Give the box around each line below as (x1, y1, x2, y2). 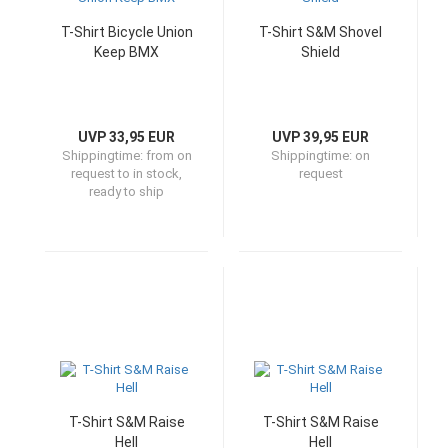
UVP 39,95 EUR (272, 129, 369, 145)
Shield (301, 44, 340, 60)
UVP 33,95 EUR (78, 129, 175, 145)
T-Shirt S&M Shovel (259, 24, 382, 40)
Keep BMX (94, 44, 159, 60)
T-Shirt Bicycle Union (60, 24, 193, 40)
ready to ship (89, 184, 164, 199)
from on (145, 148, 192, 163)
